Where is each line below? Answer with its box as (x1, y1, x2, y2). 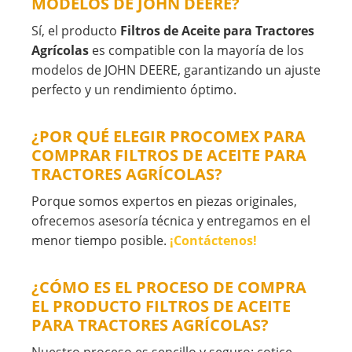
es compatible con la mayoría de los (89, 42, 304, 60)
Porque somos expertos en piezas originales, (31, 192, 297, 211)
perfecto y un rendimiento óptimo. (31, 81, 236, 99)
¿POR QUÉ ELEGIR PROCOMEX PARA (31, 126, 306, 148)
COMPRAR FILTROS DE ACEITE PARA (31, 145, 306, 167)
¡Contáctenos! (170, 232, 257, 250)
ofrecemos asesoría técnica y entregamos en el (31, 212, 310, 230)
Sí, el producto (31, 22, 120, 40)
